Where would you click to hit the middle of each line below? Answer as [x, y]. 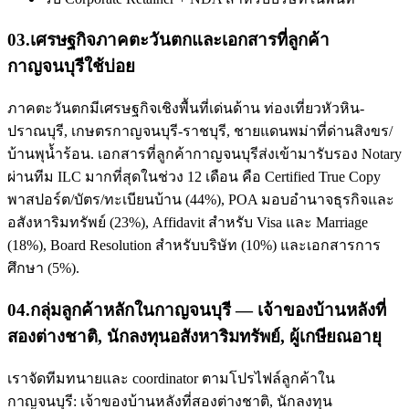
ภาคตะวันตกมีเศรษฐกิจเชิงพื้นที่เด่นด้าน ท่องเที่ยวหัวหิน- [186, 109]
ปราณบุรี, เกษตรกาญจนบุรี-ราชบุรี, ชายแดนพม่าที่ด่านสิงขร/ [200, 131]
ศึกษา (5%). [43, 268]
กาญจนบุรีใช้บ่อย [71, 67]
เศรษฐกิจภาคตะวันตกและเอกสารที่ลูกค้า [180, 40]
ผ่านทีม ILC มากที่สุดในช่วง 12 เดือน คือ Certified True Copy [194, 177]
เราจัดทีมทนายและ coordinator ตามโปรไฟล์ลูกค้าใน [171, 378]
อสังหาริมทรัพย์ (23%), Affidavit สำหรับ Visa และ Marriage [188, 223]
